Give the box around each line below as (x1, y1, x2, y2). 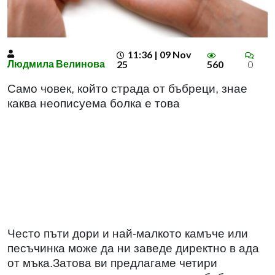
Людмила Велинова (7, 57, 105, 69)
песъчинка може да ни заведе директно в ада (7, 241, 259, 255)
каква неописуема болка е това (7, 96, 180, 110)
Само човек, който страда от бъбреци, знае (7, 82, 247, 95)
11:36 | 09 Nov (127, 48, 192, 60)
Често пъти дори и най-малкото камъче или (7, 227, 248, 240)
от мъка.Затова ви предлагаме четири (7, 256, 217, 269)
